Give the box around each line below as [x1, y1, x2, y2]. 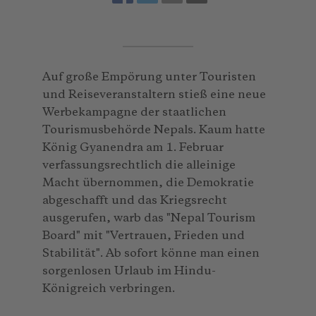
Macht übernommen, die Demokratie [42, 176, 254, 189]
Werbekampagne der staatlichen [42, 106, 226, 119]
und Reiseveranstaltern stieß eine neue [42, 88, 266, 101]
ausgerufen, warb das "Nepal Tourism [42, 212, 255, 224]
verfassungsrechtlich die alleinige [42, 159, 236, 171]
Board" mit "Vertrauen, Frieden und [42, 229, 245, 242]
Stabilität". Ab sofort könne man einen [42, 247, 260, 260]
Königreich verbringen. [42, 282, 175, 295]
